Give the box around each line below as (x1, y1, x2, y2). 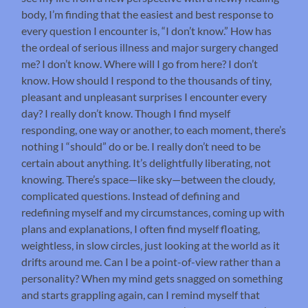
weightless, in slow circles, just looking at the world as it (21, 238, 280, 252)
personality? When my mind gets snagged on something (21, 271, 283, 285)
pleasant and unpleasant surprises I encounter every (21, 89, 267, 103)
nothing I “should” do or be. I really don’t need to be (21, 139, 261, 153)
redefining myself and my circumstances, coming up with (21, 205, 285, 219)
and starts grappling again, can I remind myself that (21, 287, 261, 301)
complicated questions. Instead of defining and (21, 188, 241, 202)
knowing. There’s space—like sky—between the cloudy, (21, 172, 276, 186)
